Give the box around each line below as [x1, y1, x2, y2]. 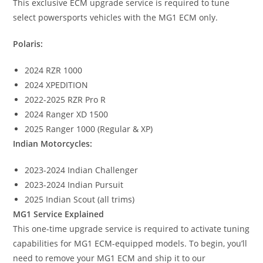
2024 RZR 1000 [25, 65, 83, 76]
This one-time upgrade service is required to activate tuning [13, 223, 250, 235]
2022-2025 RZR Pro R [25, 94, 106, 106]
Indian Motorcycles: [13, 138, 93, 150]
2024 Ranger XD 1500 [25, 109, 109, 120]
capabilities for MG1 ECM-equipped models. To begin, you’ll [13, 238, 248, 249]
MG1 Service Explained [13, 208, 104, 220]
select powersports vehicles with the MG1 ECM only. [13, 12, 218, 23]
